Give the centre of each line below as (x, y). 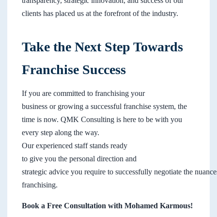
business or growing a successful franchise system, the (104, 107)
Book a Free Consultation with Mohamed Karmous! (107, 206)
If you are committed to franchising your (83, 93)
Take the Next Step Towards (102, 47)
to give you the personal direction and (79, 159)
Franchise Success (74, 70)
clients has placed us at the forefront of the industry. (100, 14)
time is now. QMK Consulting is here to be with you (102, 120)
